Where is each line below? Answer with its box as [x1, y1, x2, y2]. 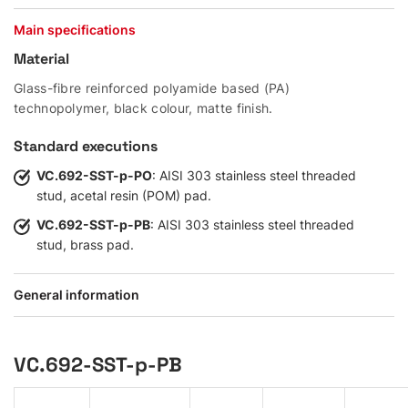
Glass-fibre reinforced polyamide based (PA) [14, 80, 290, 97]
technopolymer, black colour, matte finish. [14, 100, 273, 117]
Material [14, 49, 69, 69]
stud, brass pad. [36, 237, 134, 253]
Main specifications [14, 22, 136, 38]
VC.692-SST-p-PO [36, 168, 152, 184]
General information [14, 287, 139, 303]
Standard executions [14, 137, 158, 157]
